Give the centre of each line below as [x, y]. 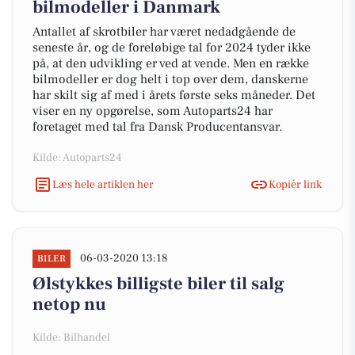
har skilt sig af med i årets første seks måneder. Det [174, 95]
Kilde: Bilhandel [71, 338]
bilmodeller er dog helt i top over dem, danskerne [170, 79]
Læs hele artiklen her [103, 184]
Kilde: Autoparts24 [77, 158]
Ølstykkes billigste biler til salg [158, 284]
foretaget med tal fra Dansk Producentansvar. [157, 127]
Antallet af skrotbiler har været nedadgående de [164, 32]
